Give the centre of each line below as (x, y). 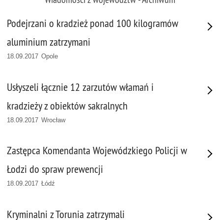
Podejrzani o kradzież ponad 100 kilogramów (93, 23)
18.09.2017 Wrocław (36, 120)
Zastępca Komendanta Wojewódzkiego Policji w (97, 151)
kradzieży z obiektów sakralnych (67, 106)
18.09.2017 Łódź (31, 184)
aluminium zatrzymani (49, 42)
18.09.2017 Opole (33, 56)
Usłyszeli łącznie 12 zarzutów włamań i (80, 87)
